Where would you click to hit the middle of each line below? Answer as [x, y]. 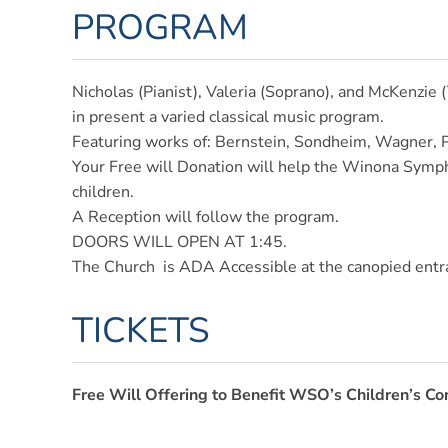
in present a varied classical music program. [227, 117]
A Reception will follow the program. [205, 217]
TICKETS [140, 330]
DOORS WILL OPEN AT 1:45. [179, 242]
